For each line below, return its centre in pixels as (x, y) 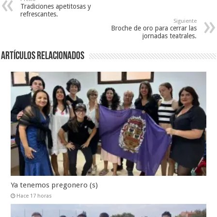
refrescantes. (39, 14)
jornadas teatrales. (169, 36)
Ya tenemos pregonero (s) (54, 185)
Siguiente (185, 21)
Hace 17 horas (34, 196)
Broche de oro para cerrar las (154, 28)
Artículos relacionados (43, 57)
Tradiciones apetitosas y (56, 7)
